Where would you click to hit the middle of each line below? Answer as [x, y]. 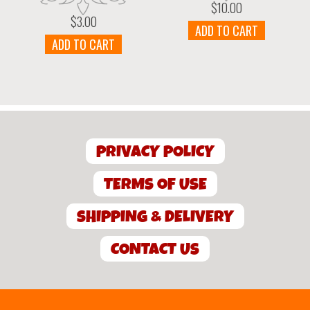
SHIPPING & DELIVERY [155, 217]
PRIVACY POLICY [155, 152]
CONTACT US [155, 250]
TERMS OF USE [155, 185]
